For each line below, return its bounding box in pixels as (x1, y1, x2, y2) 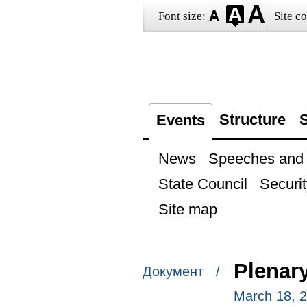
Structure (219, 111, 286, 128)
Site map (158, 201, 217, 218)
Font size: (158, 10, 206, 23)
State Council (158, 175, 247, 193)
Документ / (142, 264, 220, 280)
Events (156, 112, 205, 129)
